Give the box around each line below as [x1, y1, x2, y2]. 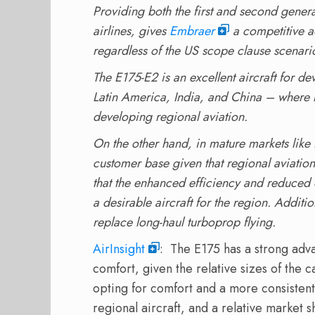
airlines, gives [93, 21, 169, 40]
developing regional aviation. [93, 107, 247, 126]
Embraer [169, 21, 214, 40]
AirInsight [93, 239, 145, 258]
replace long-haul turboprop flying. [93, 212, 276, 231]
